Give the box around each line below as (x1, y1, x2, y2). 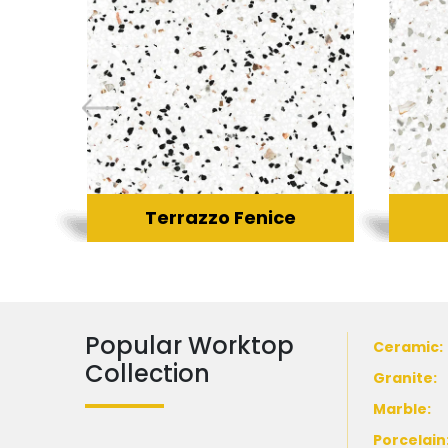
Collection (84, 356, 210, 390)
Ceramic (373, 336, 440, 357)
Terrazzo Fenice (144, 204, 296, 230)
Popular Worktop (84, 328, 294, 362)
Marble (373, 398, 428, 419)
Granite (373, 367, 434, 388)
